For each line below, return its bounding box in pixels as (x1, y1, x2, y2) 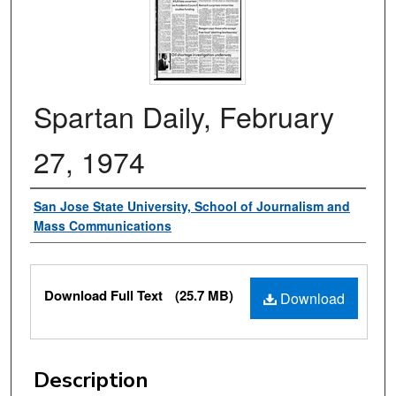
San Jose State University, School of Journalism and (34, 197, 350, 216)
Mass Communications (34, 217, 171, 235)
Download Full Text (44, 286, 166, 306)
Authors (30, 193, 110, 222)
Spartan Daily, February (34, 95, 334, 137)
